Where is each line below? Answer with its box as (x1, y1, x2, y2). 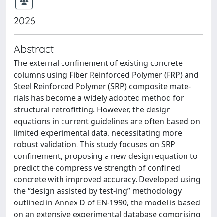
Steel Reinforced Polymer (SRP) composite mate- (14, 80, 191, 92)
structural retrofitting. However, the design (14, 104, 171, 115)
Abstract (14, 42, 54, 55)
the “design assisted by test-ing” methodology (14, 185, 182, 196)
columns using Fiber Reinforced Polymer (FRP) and (14, 69, 199, 80)
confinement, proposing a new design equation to (14, 150, 198, 161)
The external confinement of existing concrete (14, 57, 183, 68)
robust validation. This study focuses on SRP (14, 139, 175, 150)
